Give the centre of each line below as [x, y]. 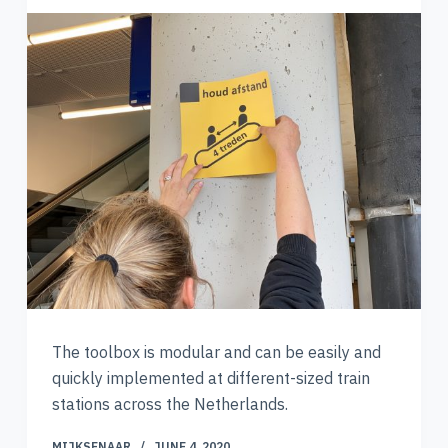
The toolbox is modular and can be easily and [216, 352]
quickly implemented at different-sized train [210, 378]
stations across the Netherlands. [169, 404]
